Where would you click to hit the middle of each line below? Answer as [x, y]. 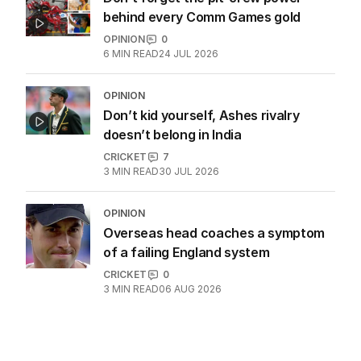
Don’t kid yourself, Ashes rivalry [201, 116]
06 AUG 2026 [190, 289]
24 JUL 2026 [189, 54]
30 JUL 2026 [189, 172]
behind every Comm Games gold [202, 17]
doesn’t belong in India [172, 135]
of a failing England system [187, 253]
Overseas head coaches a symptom [214, 233]
